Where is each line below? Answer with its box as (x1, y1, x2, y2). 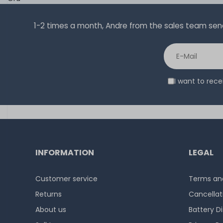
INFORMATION (35, 147, 94, 158)
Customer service (35, 174, 98, 184)
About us (35, 205, 66, 215)
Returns (35, 189, 62, 199)
